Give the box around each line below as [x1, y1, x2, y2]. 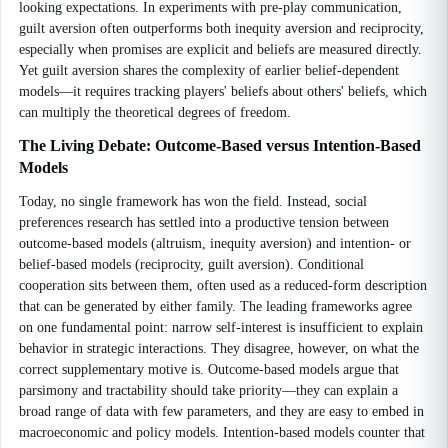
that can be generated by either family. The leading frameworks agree [19, 299, 412, 314]
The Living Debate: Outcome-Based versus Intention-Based [19, 137, 421, 154]
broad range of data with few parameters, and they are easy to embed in [19, 404, 424, 419]
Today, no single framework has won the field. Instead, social [19, 194, 367, 209]
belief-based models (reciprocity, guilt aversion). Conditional [19, 257, 364, 272]
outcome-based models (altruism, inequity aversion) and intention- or [19, 236, 411, 251]
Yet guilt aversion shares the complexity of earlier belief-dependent [19, 63, 399, 78]
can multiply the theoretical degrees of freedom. [19, 105, 291, 120]
